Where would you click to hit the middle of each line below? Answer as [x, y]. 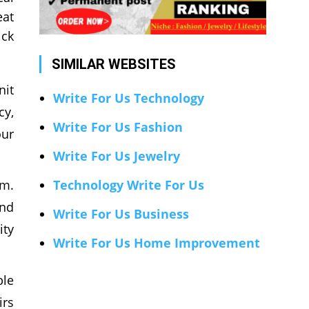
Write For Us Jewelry [116, 156]
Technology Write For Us [128, 185]
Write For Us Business [121, 214]
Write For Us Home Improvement [156, 243]
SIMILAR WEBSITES [113, 64]
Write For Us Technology [128, 98]
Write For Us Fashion [118, 127]
